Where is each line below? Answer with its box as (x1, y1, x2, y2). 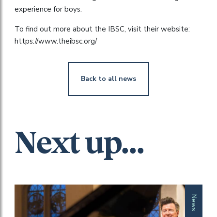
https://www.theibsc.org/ (15, 36, 97, 46)
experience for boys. (15, 4, 82, 14)
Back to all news (81, 74, 136, 83)
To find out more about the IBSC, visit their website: (15, 24, 190, 34)
